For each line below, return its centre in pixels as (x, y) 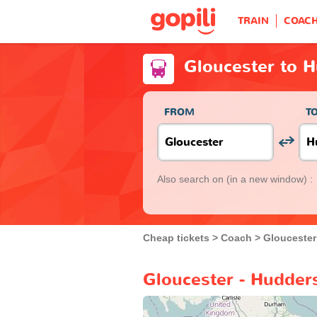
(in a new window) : (270, 179)
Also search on (192, 179)
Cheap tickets (176, 237)
